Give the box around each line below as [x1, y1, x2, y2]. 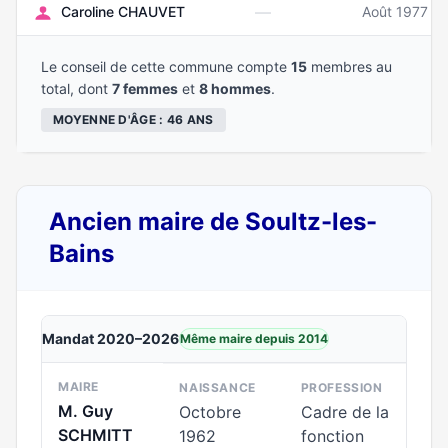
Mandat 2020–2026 [42, 330, 179, 347]
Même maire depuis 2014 [180, 331, 328, 346]
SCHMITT [58, 425, 133, 445]
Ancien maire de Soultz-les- [49, 207, 377, 236]
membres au [307, 58, 392, 75]
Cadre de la [300, 402, 389, 422]
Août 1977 [362, 3, 428, 20]
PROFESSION [300, 380, 383, 395]
